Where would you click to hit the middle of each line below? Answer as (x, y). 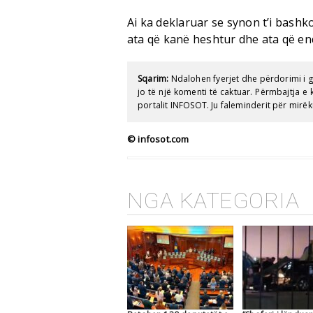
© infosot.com (158, 139)
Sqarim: (153, 79)
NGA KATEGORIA (213, 201)
